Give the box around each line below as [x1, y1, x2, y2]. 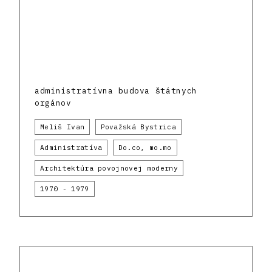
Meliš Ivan [40, 123, 85, 132]
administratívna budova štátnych [35, 86, 197, 97]
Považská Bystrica [100, 123, 176, 132]
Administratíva [40, 143, 103, 152]
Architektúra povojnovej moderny [40, 164, 178, 173]
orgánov [35, 98, 72, 109]
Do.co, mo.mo [118, 143, 172, 152]
